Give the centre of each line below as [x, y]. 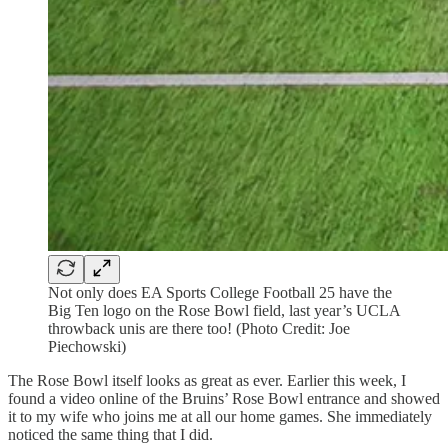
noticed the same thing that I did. [110, 435]
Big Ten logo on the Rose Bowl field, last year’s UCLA [224, 311]
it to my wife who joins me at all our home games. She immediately [220, 417]
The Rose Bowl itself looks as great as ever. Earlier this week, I [207, 381]
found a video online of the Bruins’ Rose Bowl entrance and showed [224, 399]
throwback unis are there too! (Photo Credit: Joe [199, 329]
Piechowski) [87, 347]
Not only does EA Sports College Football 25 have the [220, 293]
